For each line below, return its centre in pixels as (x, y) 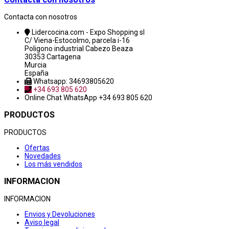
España (37, 73)
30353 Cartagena (53, 57)
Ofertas (37, 147)
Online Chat (44, 98)
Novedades (43, 156)
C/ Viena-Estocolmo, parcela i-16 (77, 41)
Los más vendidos (53, 164)
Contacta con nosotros (41, 17)
